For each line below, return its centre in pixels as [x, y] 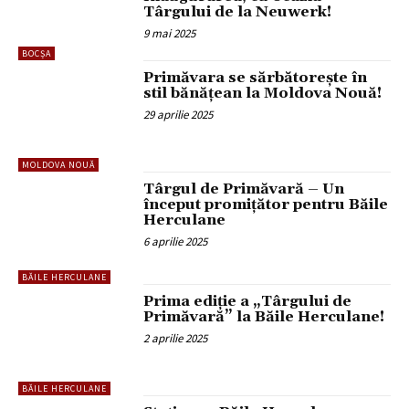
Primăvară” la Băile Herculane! [264, 316]
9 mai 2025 [170, 34]
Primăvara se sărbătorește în [256, 77]
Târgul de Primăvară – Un [244, 189]
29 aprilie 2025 [178, 114]
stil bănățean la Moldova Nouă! [263, 93]
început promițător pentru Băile [266, 205]
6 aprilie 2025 [176, 242]
